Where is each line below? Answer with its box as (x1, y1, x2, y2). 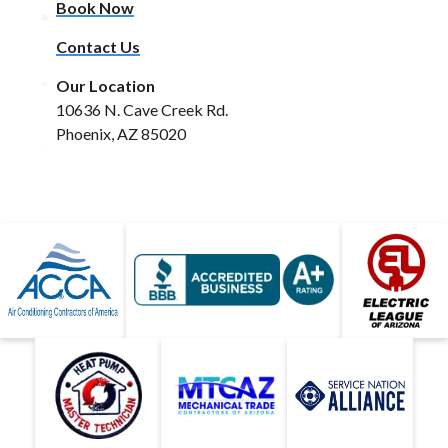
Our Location (56, 75, 155, 95)
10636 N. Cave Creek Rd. (56, 99, 228, 119)
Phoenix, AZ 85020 (56, 123, 186, 143)
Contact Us (56, 36, 140, 56)
